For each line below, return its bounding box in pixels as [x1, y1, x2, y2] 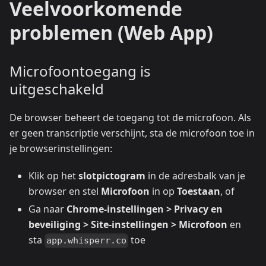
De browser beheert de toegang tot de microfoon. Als [9, 111, 251, 125]
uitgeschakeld [9, 79, 104, 99]
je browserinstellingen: [9, 142, 112, 156]
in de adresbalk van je [145, 169, 245, 183]
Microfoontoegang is [9, 61, 151, 81]
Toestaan [177, 185, 220, 198]
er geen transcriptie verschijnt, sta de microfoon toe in [9, 126, 255, 140]
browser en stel [28, 185, 101, 198]
